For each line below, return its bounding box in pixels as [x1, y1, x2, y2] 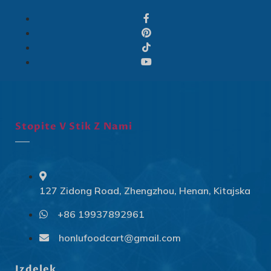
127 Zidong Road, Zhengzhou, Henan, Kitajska [39, 184, 250, 197]
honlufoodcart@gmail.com [59, 232, 181, 244]
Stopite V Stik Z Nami [15, 120, 132, 134]
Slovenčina [149, 230, 192, 241]
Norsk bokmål [149, 250, 204, 261]
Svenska [149, 211, 183, 221]
